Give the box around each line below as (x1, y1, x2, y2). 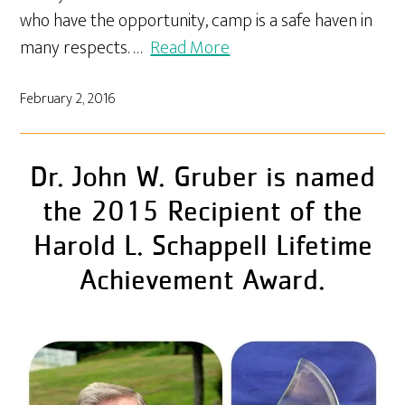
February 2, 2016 (20, 86, 116, 111)
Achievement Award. (80, 266, 325, 296)
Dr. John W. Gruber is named (30, 163, 375, 193)
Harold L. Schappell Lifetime (33, 231, 372, 261)
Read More (150, 32, 231, 63)
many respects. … (20, 32, 151, 63)
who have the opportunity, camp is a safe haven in (20, 5, 373, 36)
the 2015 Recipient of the (42, 197, 363, 227)
